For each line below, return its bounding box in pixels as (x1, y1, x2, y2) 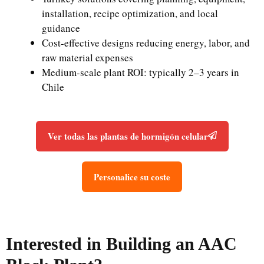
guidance (42, 21, 80, 35)
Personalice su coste (94, 170, 170, 184)
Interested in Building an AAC (6, 234, 237, 254)
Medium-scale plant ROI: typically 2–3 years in (42, 65, 239, 79)
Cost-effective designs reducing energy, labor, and (42, 35, 250, 49)
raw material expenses (42, 50, 133, 64)
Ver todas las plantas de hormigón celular (47, 130, 208, 143)
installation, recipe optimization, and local (42, 6, 218, 20)
